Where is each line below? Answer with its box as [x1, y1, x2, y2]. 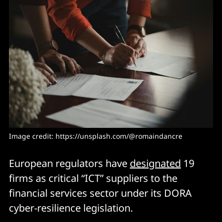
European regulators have [9, 157, 130, 170]
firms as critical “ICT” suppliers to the [9, 171, 177, 185]
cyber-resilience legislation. [9, 201, 135, 215]
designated [130, 157, 181, 170]
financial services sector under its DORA [9, 186, 192, 200]
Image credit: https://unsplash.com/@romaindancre [9, 131, 182, 141]
